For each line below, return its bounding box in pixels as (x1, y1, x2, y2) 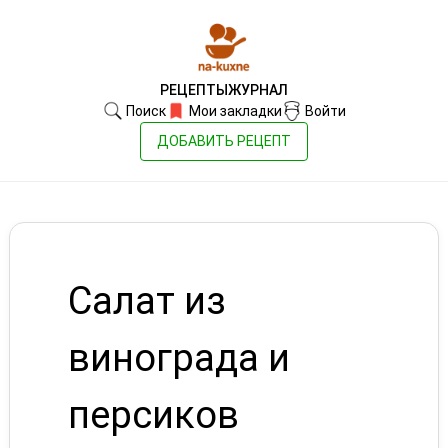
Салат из (67, 279, 226, 323)
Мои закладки (185, 103, 282, 119)
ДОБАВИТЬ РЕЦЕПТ (157, 133, 291, 149)
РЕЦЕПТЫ (160, 82, 228, 98)
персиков (67, 393, 239, 437)
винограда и (67, 336, 290, 380)
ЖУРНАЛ (228, 82, 288, 98)
